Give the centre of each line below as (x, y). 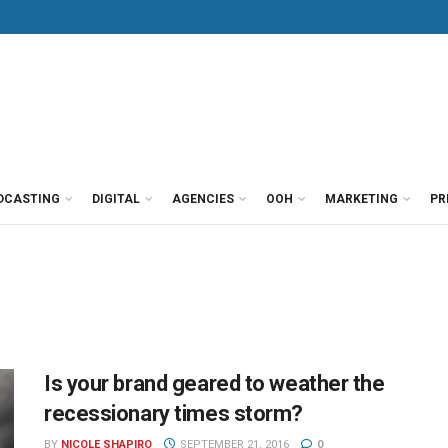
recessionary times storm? (173, 413)
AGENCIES (203, 199)
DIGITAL (116, 199)
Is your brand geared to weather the (214, 383)
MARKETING (361, 199)
